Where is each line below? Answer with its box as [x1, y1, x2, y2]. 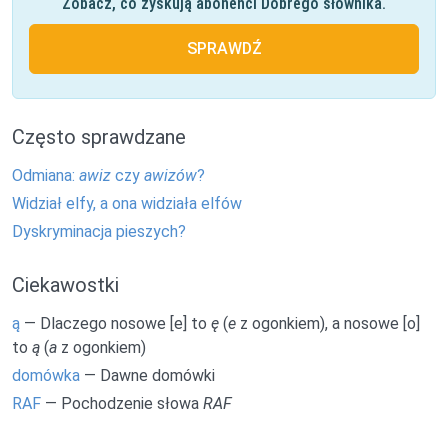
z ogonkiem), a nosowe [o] [236, 314, 420, 334]
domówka [12, 366, 80, 386]
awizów [144, 165, 197, 185]
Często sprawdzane [12, 124, 186, 149]
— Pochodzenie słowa [41, 394, 203, 414]
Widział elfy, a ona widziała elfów [12, 193, 242, 213]
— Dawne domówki [80, 366, 215, 386]
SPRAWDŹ [186, 39, 262, 59]
